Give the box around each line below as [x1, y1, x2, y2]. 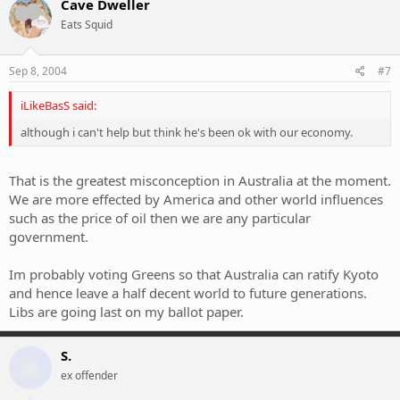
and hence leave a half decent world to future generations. [9, 284, 367, 303]
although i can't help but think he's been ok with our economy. [21, 123, 353, 140]
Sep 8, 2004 [9, 62, 67, 79]
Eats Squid [61, 17, 112, 33]
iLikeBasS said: [21, 96, 96, 113]
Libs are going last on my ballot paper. [9, 303, 244, 321]
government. [9, 228, 88, 246]
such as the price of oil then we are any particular [9, 209, 311, 228]
